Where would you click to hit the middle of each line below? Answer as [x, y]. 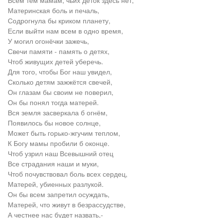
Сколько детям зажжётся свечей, [60, 82]
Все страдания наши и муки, [53, 163]
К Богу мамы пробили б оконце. [58, 143]
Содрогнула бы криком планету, [59, 20]
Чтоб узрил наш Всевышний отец [60, 153]
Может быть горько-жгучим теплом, [64, 133]
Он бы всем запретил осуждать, [58, 194]
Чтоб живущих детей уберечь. [55, 61]
